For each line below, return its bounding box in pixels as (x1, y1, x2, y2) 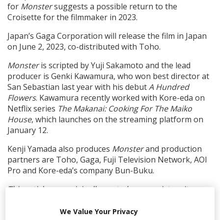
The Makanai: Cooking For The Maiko (57, 103, 192, 114)
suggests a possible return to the (52, 1, 177, 12)
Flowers (7, 92, 36, 104)
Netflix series (7, 103, 57, 114)
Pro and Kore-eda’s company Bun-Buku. (7, 165, 154, 176)
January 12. (7, 125, 48, 136)
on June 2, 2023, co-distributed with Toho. (7, 41, 161, 53)
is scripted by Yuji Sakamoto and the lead (39, 60, 191, 71)
